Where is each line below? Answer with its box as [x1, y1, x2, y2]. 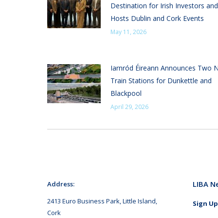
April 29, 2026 [110, 103, 148, 111]
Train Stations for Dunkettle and [110, 76, 212, 85]
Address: [47, 180, 74, 188]
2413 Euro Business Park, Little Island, [47, 197, 157, 205]
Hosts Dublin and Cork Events [110, 14, 206, 23]
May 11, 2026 [110, 28, 146, 36]
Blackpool [110, 89, 142, 98]
